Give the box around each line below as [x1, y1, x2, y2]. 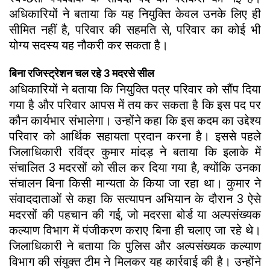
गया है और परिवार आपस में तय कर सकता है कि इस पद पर [9, 97, 261, 112]
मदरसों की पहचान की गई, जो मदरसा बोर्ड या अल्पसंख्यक [9, 207, 261, 222]
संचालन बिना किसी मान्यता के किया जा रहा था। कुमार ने [9, 175, 261, 190]
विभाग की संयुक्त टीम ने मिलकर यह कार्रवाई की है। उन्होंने [9, 254, 261, 269]
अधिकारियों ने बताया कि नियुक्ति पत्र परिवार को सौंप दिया [9, 81, 261, 96]
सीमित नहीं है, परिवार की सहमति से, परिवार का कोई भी [9, 22, 261, 37]
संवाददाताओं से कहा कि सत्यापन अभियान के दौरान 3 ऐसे [9, 191, 261, 206]
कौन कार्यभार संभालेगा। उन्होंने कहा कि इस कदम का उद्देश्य [9, 113, 261, 128]
